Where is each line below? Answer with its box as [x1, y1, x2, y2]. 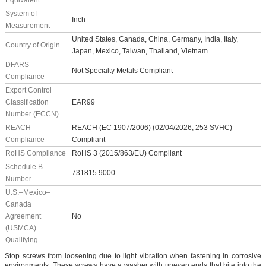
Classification [5, 98, 49, 107]
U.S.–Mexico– [5, 188, 50, 197]
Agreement [5, 212, 41, 221]
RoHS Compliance [5, 149, 66, 158]
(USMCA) [5, 224, 36, 233]
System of [5, 9, 37, 18]
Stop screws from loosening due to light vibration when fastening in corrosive [5, 252, 261, 261]
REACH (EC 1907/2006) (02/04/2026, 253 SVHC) [72, 123, 232, 132]
